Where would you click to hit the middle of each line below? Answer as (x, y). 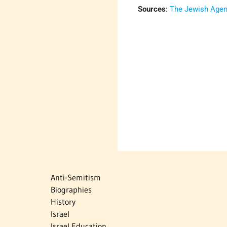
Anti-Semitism (76, 178)
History (63, 202)
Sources (152, 9)
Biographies (71, 190)
